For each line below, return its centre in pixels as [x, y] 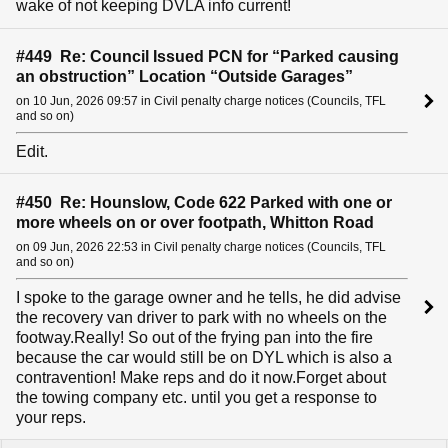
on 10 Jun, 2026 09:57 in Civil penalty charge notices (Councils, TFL [201, 101]
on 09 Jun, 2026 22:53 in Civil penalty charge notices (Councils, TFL [201, 246]
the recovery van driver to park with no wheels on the [201, 317]
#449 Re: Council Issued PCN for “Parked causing [207, 56]
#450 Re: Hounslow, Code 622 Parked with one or [204, 202]
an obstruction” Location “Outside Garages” [184, 76]
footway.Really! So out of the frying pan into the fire [194, 337]
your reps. [51, 417]
